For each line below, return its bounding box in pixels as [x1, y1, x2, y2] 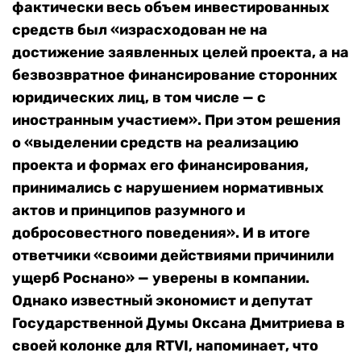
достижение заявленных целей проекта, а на [12, 44, 349, 62]
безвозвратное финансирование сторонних [12, 66, 338, 85]
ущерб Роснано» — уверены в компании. [12, 269, 309, 288]
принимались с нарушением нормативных [12, 179, 324, 197]
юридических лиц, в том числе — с [12, 89, 266, 107]
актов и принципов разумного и [12, 201, 245, 220]
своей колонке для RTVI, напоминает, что [12, 337, 318, 355]
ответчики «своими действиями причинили [12, 247, 334, 265]
